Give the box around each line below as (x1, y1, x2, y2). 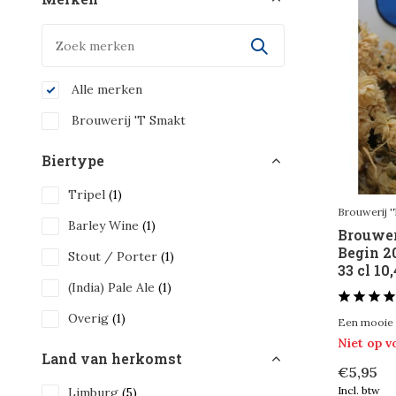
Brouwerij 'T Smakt (68, 112, 186, 128)
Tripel (68, 187, 109, 202)
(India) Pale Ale (68, 279, 158, 295)
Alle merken (68, 81, 142, 97)
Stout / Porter (68, 248, 161, 264)
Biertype (42, 151, 104, 170)
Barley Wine (68, 217, 142, 233)
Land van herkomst (42, 349, 182, 368)
